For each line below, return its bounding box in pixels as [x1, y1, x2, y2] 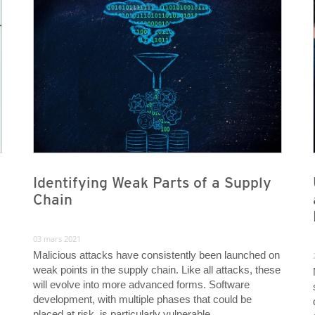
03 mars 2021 [32, 233, 81, 245]
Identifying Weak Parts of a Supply [32, 174, 271, 192]
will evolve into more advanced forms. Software [32, 278, 250, 291]
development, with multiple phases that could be [32, 293, 252, 306]
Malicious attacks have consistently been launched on [32, 249, 280, 262]
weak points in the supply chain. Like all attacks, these [32, 264, 281, 276]
